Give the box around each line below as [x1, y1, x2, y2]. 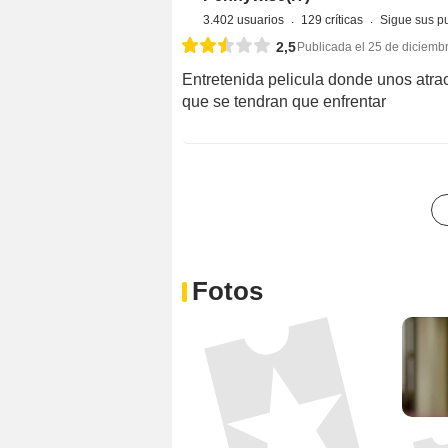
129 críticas [300, 13, 366, 28]
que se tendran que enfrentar [182, 93, 386, 111]
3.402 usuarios [202, 13, 287, 28]
